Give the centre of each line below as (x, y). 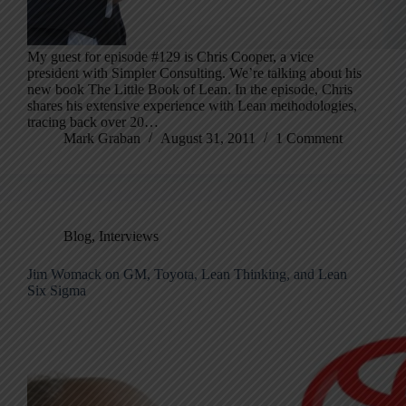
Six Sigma (57, 291)
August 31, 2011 (208, 139)
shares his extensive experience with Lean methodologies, (192, 106)
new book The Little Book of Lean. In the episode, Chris (190, 90)
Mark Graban (102, 139)
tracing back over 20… (93, 122)
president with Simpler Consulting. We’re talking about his (194, 73)
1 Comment (309, 139)
